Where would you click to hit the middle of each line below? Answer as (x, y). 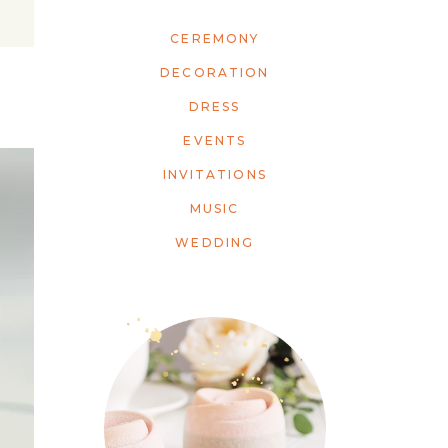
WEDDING (215, 243)
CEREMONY (215, 39)
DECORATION (215, 73)
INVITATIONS (214, 175)
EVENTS (215, 141)
